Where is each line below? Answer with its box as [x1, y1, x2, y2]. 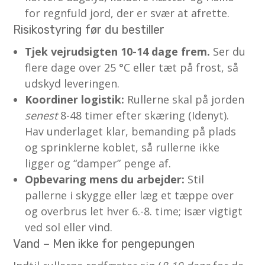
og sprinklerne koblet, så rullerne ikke [25, 140, 220, 154]
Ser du [210, 44, 246, 59]
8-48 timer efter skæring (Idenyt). [57, 108, 230, 122]
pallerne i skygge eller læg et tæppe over [25, 188, 234, 202]
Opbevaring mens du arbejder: [25, 172, 185, 186]
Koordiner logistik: [25, 92, 125, 106]
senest [25, 108, 58, 122]
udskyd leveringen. [25, 76, 120, 91]
